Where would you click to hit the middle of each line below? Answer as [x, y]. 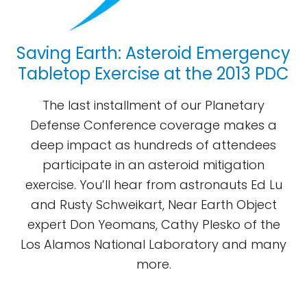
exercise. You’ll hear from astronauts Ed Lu [153, 185]
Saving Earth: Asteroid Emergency [153, 53]
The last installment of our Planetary [153, 105]
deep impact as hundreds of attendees [153, 145]
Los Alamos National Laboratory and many [153, 244]
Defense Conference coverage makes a [153, 125]
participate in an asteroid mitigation [153, 165]
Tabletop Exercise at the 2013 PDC [153, 74]
